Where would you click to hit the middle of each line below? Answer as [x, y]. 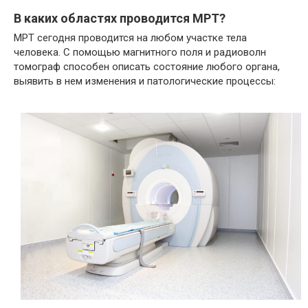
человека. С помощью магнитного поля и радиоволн [140, 53]
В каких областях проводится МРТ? [120, 19]
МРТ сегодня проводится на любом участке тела [130, 38]
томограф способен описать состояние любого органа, [147, 67]
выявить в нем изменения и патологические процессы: [145, 81]
